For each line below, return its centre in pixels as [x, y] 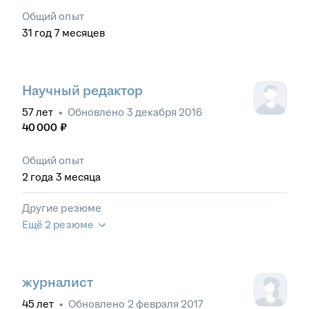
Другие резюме [62, 208]
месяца [82, 177]
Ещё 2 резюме [58, 225]
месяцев [83, 33]
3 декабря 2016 [165, 112]
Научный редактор [82, 91]
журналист [58, 283]
